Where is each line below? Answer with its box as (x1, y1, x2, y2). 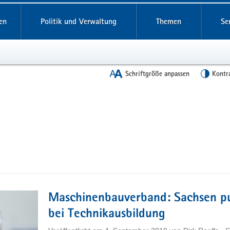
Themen (156, 16, 181, 26)
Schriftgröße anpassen (125, 69, 189, 78)
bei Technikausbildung (48, 207, 165, 221)
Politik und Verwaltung (40, 16, 117, 26)
